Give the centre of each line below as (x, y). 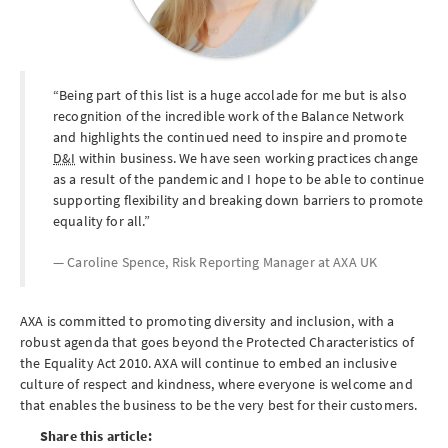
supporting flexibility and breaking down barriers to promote (238, 200)
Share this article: (96, 436)
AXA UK (355, 262)
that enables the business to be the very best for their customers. (219, 405)
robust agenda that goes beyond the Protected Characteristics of (217, 342)
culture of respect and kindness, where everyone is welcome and (216, 384)
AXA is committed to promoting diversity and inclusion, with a (207, 321)
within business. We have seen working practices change (247, 158)
